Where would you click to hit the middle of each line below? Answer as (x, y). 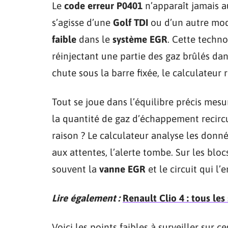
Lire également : (86, 198)
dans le (94, 39)
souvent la (76, 169)
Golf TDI (131, 22)
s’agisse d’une (82, 22)
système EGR (140, 39)
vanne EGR (122, 169)
